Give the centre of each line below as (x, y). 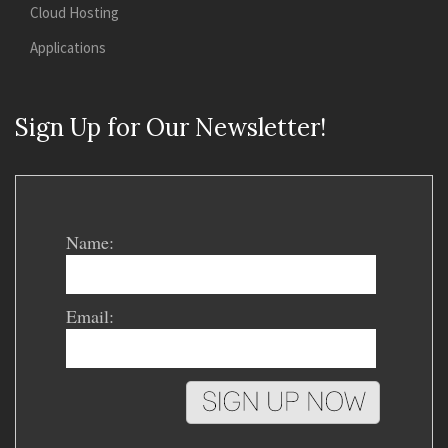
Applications (68, 47)
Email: (90, 315)
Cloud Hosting (74, 12)
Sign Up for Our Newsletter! (170, 127)
